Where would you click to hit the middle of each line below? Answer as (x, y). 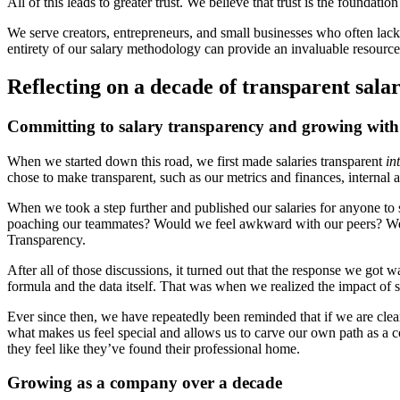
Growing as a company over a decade (145, 383)
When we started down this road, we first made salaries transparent (196, 161)
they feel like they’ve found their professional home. (154, 348)
